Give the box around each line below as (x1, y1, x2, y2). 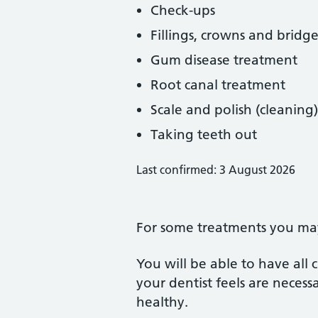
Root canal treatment (150, 77, 285, 93)
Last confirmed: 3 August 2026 (136, 163, 295, 177)
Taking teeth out (150, 126, 257, 143)
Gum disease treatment (150, 52, 297, 68)
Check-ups (150, 2, 215, 18)
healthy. (136, 294, 188, 310)
